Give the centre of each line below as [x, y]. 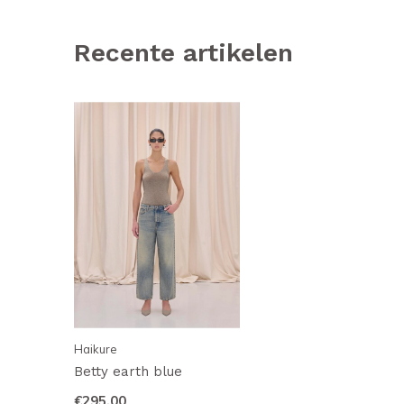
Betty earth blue [128, 372]
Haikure [96, 349]
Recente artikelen [184, 53]
